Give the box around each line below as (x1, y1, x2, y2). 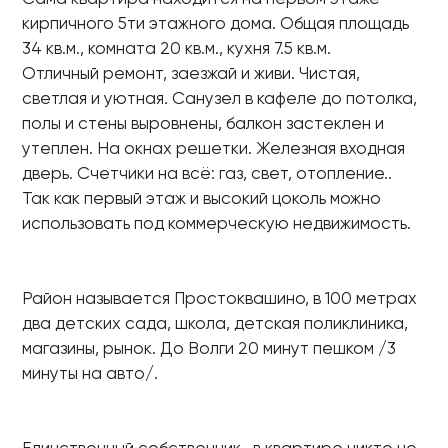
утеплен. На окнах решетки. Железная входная (22, 138, 405, 158)
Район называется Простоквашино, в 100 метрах (22, 288, 417, 308)
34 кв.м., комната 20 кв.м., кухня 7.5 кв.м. (22, 38, 331, 58)
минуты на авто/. (22, 363, 158, 383)
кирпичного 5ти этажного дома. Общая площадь (22, 13, 409, 33)
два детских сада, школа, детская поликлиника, (22, 313, 408, 333)
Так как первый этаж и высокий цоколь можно (22, 188, 381, 208)
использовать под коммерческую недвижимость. (22, 213, 411, 233)
